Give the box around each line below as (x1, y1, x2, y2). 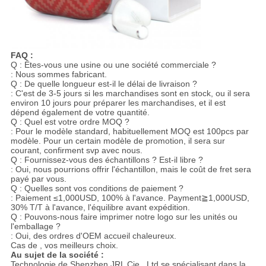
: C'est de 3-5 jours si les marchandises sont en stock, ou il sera (10, 88, 250, 98)
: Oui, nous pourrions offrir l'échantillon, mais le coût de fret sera (10, 164, 251, 174)
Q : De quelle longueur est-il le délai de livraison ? (10, 78, 197, 88)
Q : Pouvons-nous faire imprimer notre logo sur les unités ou (10, 211, 237, 221)
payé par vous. (10, 173, 66, 183)
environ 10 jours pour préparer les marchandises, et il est (10, 97, 226, 107)
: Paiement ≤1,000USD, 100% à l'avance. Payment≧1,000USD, (10, 192, 249, 202)
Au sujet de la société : (10, 249, 104, 259)
